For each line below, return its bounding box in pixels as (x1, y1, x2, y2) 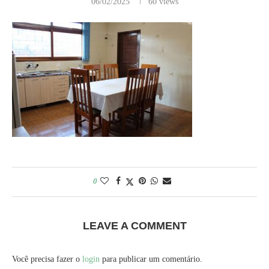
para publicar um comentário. (100, 255, 202, 264)
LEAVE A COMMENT (82, 220, 187, 232)
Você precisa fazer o (12, 255, 82, 264)
